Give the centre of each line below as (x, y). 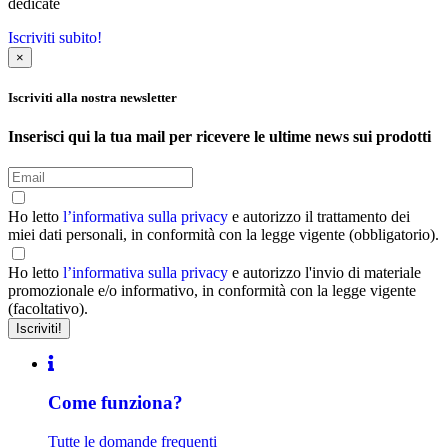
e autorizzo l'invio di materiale (326, 273)
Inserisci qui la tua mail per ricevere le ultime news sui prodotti (219, 137)
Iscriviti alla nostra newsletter (92, 97)
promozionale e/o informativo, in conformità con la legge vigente (212, 291)
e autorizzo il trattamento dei (321, 217)
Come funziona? (115, 403)
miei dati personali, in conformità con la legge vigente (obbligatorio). (223, 235)
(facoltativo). (48, 309)
